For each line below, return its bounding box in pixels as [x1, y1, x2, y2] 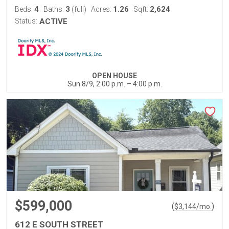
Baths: [43, 5, 65, 13]
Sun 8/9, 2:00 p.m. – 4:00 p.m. [67, 80, 162, 88]
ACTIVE [39, 17, 67, 26]
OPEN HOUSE [92, 72, 137, 80]
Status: [15, 17, 37, 25]
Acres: [91, 5, 113, 13]
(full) [70, 5, 86, 13]
